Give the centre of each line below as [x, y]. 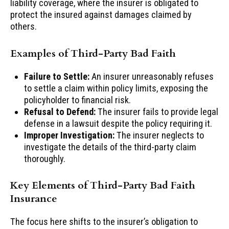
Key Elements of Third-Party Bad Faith [103, 185]
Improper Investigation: [70, 135]
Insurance [34, 198]
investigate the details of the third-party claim [110, 147]
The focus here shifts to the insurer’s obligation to [104, 221]
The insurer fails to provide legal [157, 112]
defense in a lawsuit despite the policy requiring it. [118, 124]
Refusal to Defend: [60, 112]
